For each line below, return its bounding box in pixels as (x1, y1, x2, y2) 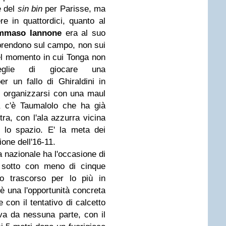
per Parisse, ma (42, 4, 106, 14)
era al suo (61, 28, 106, 38)
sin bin (17, 4, 42, 14)
